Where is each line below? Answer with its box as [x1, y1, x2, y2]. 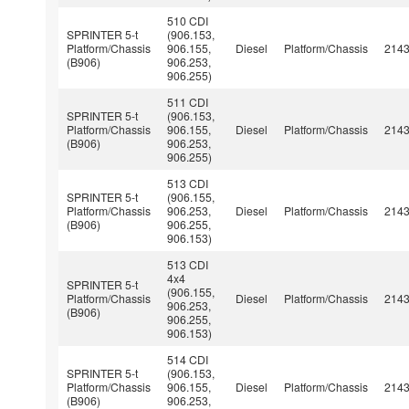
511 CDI [167, 93, 209, 110]
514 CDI [167, 351, 209, 367]
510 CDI [167, 12, 209, 28]
